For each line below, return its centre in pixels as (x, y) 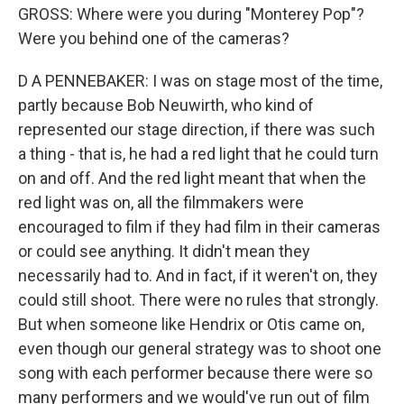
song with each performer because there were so (195, 373)
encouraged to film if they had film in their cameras (199, 227)
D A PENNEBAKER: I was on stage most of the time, (200, 81)
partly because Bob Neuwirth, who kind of (166, 105)
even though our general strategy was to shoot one (200, 349)
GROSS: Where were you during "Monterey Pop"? (191, 14)
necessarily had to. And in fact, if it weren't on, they (198, 275)
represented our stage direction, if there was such (197, 129)
